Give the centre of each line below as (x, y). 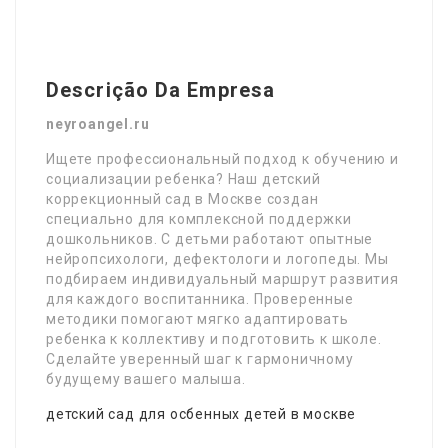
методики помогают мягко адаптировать (197, 318)
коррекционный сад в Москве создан (182, 198)
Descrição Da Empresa (160, 89)
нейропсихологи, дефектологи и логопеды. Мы (217, 258)
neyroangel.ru (98, 123)
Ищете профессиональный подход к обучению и (222, 158)
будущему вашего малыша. (146, 378)
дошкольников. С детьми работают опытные (210, 238)
